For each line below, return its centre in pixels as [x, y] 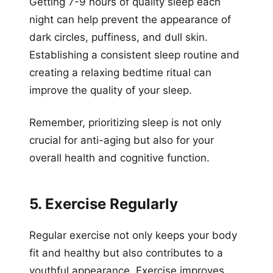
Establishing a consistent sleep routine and [134, 55]
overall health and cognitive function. [119, 158]
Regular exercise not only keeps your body [133, 235]
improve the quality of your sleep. [111, 90]
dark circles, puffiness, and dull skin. [119, 37]
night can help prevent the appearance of [130, 19]
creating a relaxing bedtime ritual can [120, 72]
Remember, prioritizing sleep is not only [125, 122]
